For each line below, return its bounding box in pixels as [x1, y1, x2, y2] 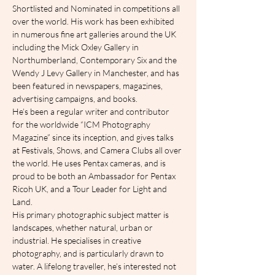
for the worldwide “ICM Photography [12, 118, 152, 130]
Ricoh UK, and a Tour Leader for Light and [12, 183, 169, 194]
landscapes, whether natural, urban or [12, 222, 155, 233]
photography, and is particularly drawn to [12, 247, 166, 258]
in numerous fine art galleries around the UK [12, 28, 178, 39]
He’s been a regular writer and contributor [12, 106, 171, 117]
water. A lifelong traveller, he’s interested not [12, 260, 178, 271]
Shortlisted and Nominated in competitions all [12, 2, 182, 14]
